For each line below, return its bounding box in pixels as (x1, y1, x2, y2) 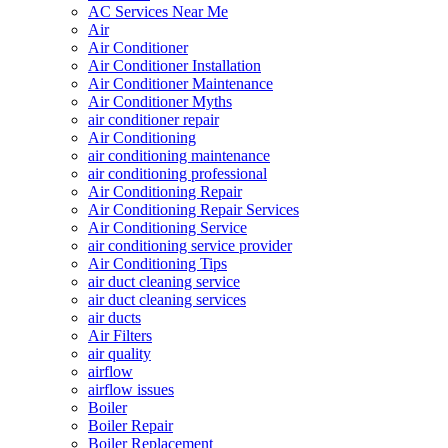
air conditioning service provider (88, 237, 292, 255)
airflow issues (88, 381, 174, 399)
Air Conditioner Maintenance (88, 75, 273, 93)
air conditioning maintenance (88, 147, 270, 165)
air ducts (88, 309, 141, 327)
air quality (88, 345, 151, 363)
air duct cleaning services (88, 291, 246, 309)
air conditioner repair (88, 111, 219, 129)
